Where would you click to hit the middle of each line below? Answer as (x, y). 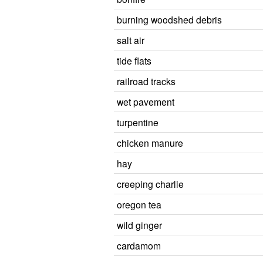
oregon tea (139, 204)
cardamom (139, 245)
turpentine (138, 122)
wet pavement (146, 102)
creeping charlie (150, 184)
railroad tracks (146, 81)
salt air (131, 40)
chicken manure (150, 143)
